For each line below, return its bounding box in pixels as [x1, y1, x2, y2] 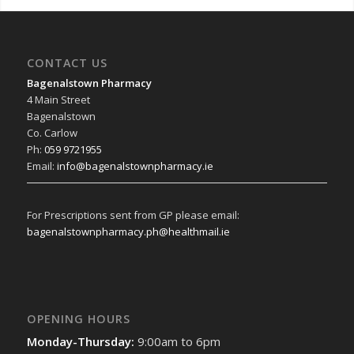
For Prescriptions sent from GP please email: [26, 207, 239, 222]
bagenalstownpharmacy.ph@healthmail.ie [26, 224, 230, 239]
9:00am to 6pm [137, 333, 220, 349]
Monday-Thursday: [26, 333, 137, 349]
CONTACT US [26, 55, 107, 70]
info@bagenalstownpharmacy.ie [56, 158, 213, 173]
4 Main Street [26, 92, 90, 107]
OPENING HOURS [26, 311, 130, 326]
